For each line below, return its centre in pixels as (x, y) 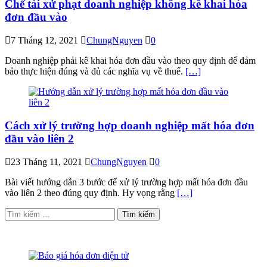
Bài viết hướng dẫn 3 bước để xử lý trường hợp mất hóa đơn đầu (126, 182)
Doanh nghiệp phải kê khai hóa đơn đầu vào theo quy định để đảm (130, 61)
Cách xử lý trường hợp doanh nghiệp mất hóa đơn (130, 125)
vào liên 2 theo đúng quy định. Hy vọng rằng (91, 193)
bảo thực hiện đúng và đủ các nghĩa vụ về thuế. (95, 72)
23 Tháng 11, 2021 (46, 162)
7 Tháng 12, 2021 (44, 41)
